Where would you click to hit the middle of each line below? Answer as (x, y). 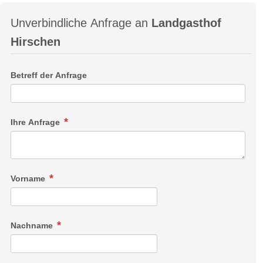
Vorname (29, 179)
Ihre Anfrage (36, 122)
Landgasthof (186, 23)
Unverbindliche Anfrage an (81, 23)
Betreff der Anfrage (49, 75)
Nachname (33, 226)
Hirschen (36, 42)
